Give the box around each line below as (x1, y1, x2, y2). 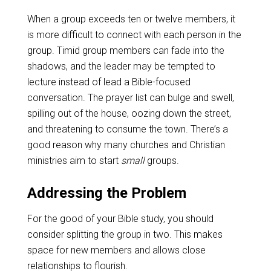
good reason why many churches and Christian (27, 139, 225, 151)
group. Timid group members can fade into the (27, 44, 224, 56)
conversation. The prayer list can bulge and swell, (27, 91, 234, 103)
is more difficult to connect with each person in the (27, 28, 241, 41)
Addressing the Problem (27, 184, 186, 201)
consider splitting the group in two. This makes (27, 228, 223, 240)
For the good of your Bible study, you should (27, 212, 214, 224)
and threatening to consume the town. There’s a (27, 123, 228, 135)
